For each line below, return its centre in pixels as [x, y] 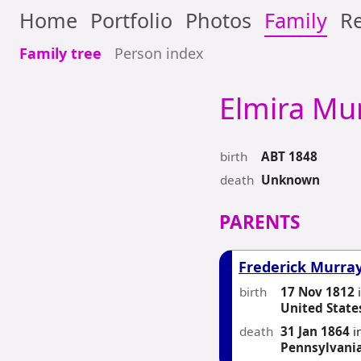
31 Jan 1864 [315, 331]
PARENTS [259, 222]
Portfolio [131, 20]
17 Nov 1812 [317, 291]
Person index [159, 53]
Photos [218, 20]
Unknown [290, 180]
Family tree [60, 53]
